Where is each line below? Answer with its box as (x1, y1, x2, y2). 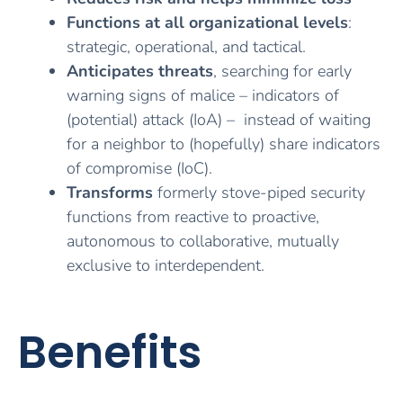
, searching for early (213, 60, 352, 83)
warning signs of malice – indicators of (67, 85, 339, 107)
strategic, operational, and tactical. (67, 36, 306, 58)
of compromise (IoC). (67, 157, 212, 180)
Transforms (67, 182, 153, 204)
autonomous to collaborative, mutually (67, 230, 339, 253)
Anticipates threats (67, 60, 213, 83)
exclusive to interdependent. (67, 255, 264, 277)
